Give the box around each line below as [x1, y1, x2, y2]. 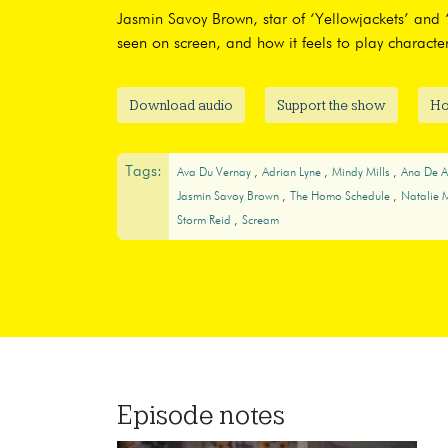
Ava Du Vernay [176, 167, 254, 180]
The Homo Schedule [289, 191, 393, 204]
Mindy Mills [331, 167, 393, 180]
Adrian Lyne [261, 167, 324, 180]
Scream [241, 215, 279, 228]
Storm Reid [176, 215, 234, 228]
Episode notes [117, 400, 285, 431]
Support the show [277, 96, 386, 113]
